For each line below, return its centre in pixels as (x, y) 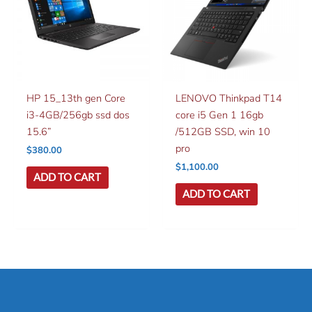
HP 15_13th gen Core (76, 98)
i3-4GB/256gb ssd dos (78, 115)
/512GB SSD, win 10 (223, 131)
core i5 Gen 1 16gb (219, 115)
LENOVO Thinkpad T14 (228, 98)
